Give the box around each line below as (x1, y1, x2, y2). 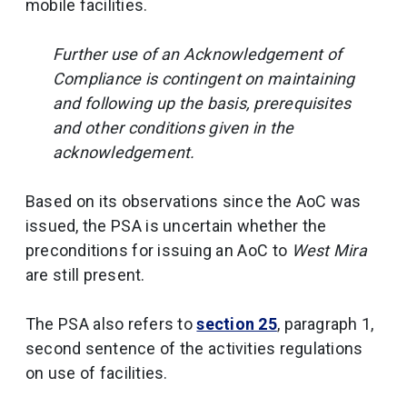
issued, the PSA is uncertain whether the (25, 216, 327, 235)
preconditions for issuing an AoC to (25, 241, 292, 260)
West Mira (291, 241, 367, 260)
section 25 (196, 314, 277, 333)
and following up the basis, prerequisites (53, 94, 352, 113)
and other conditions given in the (53, 118, 294, 137)
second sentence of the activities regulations (25, 339, 363, 358)
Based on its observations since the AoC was (25, 192, 362, 211)
